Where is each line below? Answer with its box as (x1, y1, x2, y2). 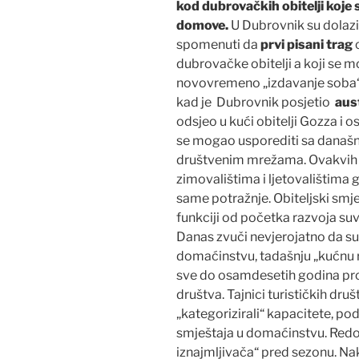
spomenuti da (176, 36, 260, 52)
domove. (176, 17, 231, 33)
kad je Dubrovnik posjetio (176, 94, 335, 110)
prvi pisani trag (260, 36, 353, 52)
